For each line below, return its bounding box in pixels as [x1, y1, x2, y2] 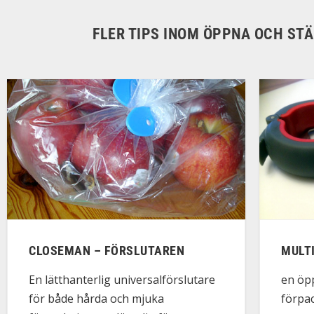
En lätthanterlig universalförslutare [29, 271, 215, 287]
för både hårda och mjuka [29, 290, 164, 306]
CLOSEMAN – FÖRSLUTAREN [29, 243, 184, 258]
